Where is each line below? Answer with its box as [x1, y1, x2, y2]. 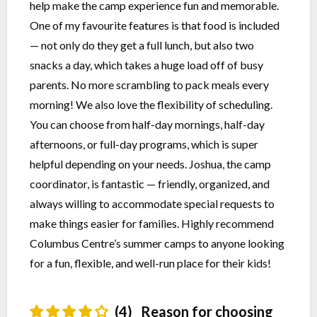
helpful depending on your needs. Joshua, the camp [30, 157, 271, 171]
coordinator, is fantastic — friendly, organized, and [30, 177, 270, 190]
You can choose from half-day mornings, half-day [30, 117, 265, 131]
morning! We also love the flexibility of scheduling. [30, 98, 272, 111]
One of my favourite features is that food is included [30, 18, 279, 32]
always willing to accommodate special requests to [30, 197, 275, 210]
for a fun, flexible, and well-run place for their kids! [30, 256, 271, 270]
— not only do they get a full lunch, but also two [30, 38, 254, 52]
